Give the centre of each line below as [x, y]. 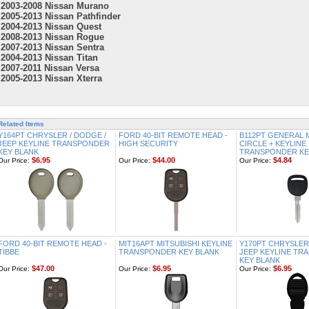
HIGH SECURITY [148, 143]
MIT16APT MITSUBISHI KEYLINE [176, 243]
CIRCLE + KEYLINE [273, 143]
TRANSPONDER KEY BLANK [169, 252]
